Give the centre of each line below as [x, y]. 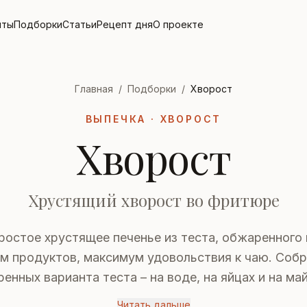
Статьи [80, 24]
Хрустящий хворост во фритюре [153, 200]
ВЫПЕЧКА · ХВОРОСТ [153, 119]
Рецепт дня [125, 24]
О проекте [179, 24]
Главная [94, 89]
